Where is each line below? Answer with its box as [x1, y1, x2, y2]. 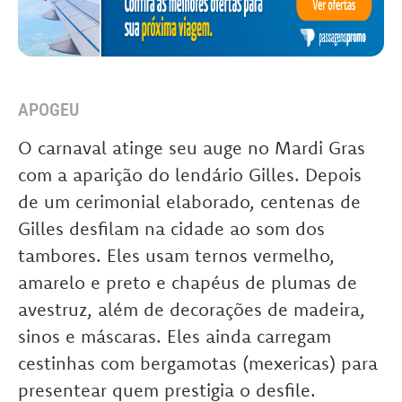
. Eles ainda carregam [156, 325, 331, 348]
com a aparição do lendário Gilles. [18, 163, 305, 187]
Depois [305, 163, 362, 187]
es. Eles [78, 244, 145, 267]
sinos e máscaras [18, 325, 156, 348]
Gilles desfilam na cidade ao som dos [18, 217, 325, 240]
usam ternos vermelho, [145, 244, 335, 267]
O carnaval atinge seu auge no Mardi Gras [18, 136, 365, 160]
